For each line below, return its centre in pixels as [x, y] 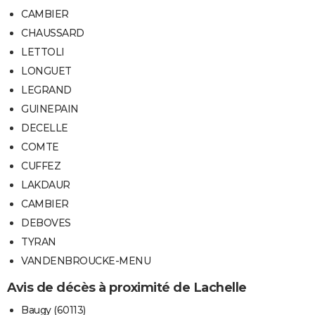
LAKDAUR [46, 185]
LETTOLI [43, 52]
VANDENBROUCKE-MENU [86, 261]
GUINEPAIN [50, 109]
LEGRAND [46, 90]
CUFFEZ [41, 166]
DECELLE [45, 128]
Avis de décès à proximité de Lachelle [127, 287]
